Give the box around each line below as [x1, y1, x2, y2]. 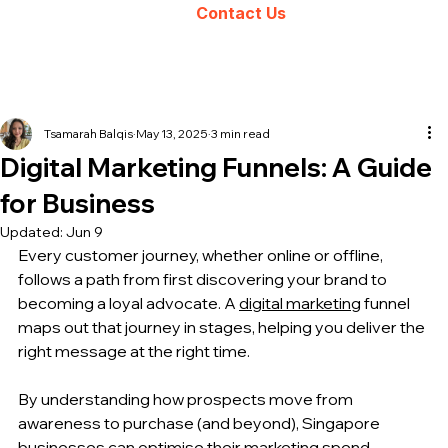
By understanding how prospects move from [18, 388, 356, 409]
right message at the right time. [18, 340, 253, 361]
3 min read [211, 125, 270, 141]
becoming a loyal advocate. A [18, 292, 239, 313]
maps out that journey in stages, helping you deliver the [18, 316, 428, 337]
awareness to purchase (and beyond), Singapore [18, 412, 383, 433]
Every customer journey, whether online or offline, [18, 244, 386, 265]
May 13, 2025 [136, 125, 208, 141]
